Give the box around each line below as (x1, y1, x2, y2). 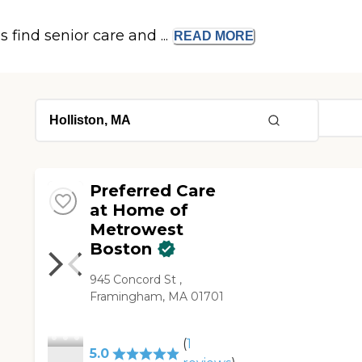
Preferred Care (90, 181, 217, 201)
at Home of (90, 200, 189, 221)
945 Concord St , (90, 272, 183, 288)
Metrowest (90, 220, 184, 240)
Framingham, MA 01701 (90, 289, 225, 305)
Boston (90, 239, 153, 259)
